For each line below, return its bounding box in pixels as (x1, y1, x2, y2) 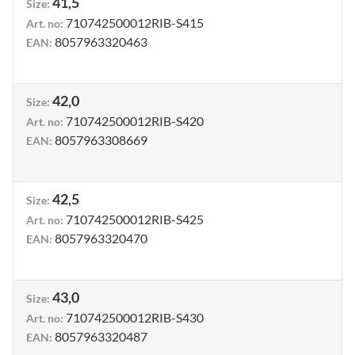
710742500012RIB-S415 (66, 15, 204, 30)
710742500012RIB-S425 (66, 212, 204, 227)
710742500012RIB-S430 (66, 310, 204, 325)
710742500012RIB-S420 (66, 113, 204, 128)
